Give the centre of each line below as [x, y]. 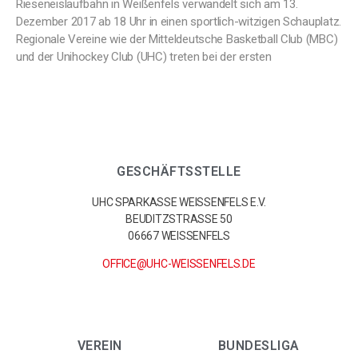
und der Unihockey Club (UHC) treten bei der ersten [144, 57]
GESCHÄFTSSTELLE [179, 171]
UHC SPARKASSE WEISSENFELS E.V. [178, 202]
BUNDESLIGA [259, 346]
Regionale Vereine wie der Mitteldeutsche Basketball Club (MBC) [177, 39]
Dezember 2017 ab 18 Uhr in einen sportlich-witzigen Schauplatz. [179, 22]
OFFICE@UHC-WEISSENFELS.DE [179, 264]
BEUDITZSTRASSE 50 [176, 219]
